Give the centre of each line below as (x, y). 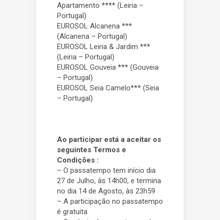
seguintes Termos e (92, 150)
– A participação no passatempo (110, 201)
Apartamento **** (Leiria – (100, 5)
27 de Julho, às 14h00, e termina (109, 181)
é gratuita (72, 212)
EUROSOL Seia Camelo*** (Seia (108, 88)
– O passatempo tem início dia (106, 170)
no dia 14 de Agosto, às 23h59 (106, 191)
